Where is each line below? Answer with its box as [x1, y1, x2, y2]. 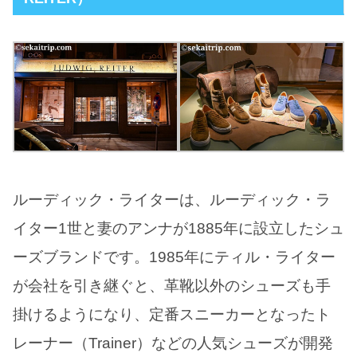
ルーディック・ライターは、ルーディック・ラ [13, 190, 331, 208]
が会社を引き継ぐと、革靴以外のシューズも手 [13, 277, 331, 294]
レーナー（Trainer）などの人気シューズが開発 [13, 334, 333, 351]
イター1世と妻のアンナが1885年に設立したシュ [13, 219, 344, 237]
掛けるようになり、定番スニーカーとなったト [13, 305, 331, 323]
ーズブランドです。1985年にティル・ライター [13, 248, 335, 265]
